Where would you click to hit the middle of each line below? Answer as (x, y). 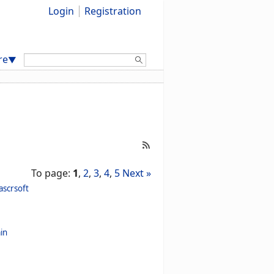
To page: (52, 173)
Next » (136, 173)
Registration (113, 11)
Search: (40, 59)
